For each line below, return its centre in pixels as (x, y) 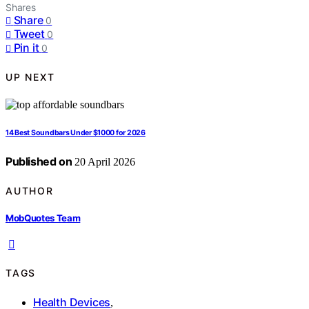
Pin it (26, 48)
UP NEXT (30, 77)
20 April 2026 (104, 162)
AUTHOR (30, 190)
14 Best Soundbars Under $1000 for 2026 (76, 133)
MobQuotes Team (43, 218)
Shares (21, 8)
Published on (39, 162)
